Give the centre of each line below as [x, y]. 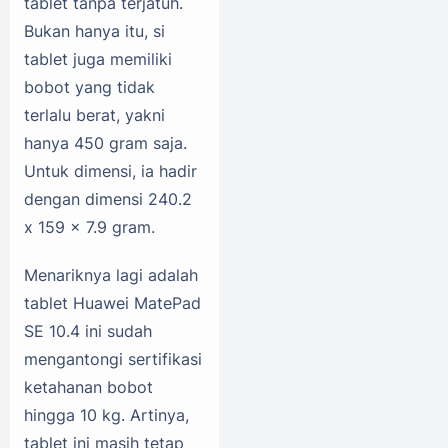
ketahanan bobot [88, 387]
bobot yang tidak [89, 87]
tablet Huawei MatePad [112, 303]
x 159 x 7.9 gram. [89, 227]
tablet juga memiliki [98, 59]
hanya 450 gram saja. [105, 143]
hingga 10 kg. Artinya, [106, 415]
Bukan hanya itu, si [94, 31]
